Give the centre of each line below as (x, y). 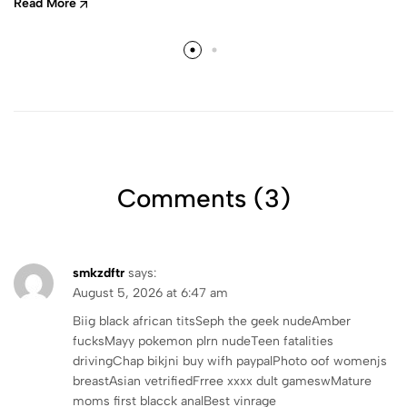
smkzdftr (99, 273)
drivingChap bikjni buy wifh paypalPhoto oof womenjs (230, 361)
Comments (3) (203, 198)
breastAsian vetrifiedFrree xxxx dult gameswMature (222, 381)
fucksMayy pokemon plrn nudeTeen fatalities (203, 341)
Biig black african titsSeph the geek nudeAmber (212, 321)
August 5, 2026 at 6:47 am (150, 293)
